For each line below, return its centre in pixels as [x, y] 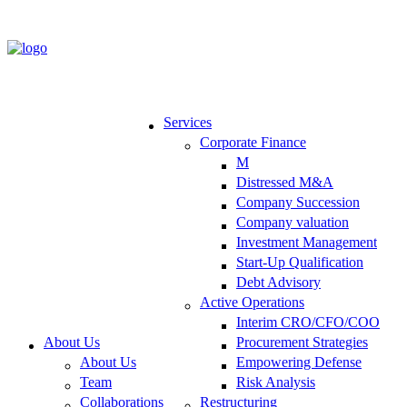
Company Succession [298, 202]
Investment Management [307, 242]
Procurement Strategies [302, 342]
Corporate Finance [253, 142]
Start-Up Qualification [300, 262]
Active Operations [252, 302]
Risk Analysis [276, 382]
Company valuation [293, 222]
